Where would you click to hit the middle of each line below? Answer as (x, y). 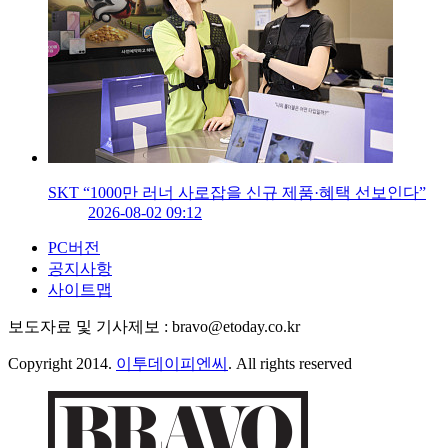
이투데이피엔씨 (172, 364)
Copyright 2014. (62, 364)
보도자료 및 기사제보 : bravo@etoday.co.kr (154, 327)
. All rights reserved (290, 364)
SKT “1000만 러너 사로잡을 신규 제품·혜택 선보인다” (237, 193)
